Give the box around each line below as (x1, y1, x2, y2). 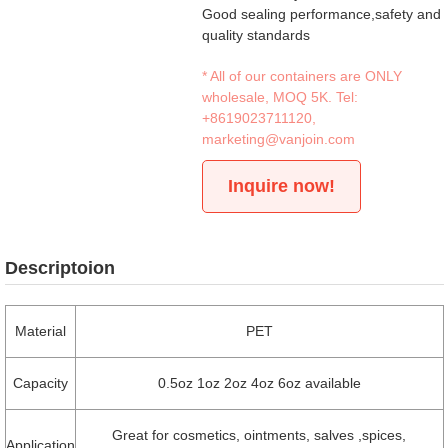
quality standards (202, 27, 311, 43)
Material (14, 323, 66, 339)
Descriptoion (4, 258, 115, 278)
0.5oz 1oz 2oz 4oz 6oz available (157, 375, 361, 391)
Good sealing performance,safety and (202, 6, 442, 22)
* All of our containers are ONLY (202, 68, 403, 84)
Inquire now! (228, 176, 336, 196)
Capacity (12, 375, 68, 391)
